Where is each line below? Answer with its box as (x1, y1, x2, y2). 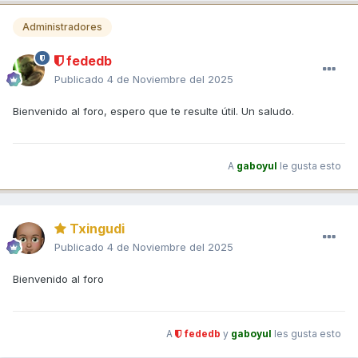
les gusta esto (272, 328, 341, 340)
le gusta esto (277, 160, 341, 173)
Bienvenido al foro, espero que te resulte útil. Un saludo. (13, 104, 294, 117)
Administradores (22, 21, 102, 34)
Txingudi (66, 220, 125, 237)
